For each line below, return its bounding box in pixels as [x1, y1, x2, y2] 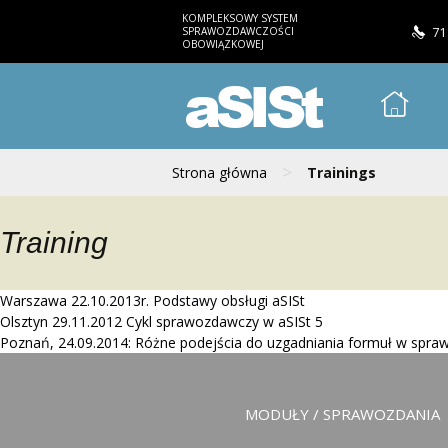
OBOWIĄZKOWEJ [182, 37, 265, 51]
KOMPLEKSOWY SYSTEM [182, 11, 299, 25]
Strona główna [172, 163, 267, 182]
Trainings [307, 163, 376, 182]
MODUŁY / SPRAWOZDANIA [244, 404, 440, 425]
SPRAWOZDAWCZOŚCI [182, 24, 295, 38]
